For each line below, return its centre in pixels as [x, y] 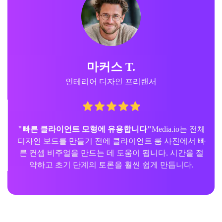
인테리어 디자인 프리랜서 [111, 81]
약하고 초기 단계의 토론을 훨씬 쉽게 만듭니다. [111, 165]
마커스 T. [111, 67]
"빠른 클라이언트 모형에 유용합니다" [84, 129]
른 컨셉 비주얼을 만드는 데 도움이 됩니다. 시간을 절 [111, 153]
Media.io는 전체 [178, 129]
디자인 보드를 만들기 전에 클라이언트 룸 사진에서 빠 [111, 141]
